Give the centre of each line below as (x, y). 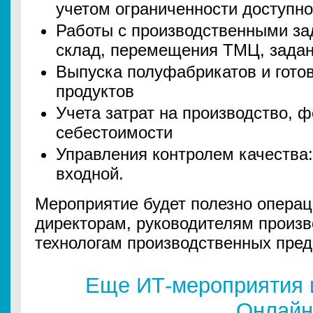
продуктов (95, 91)
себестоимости (114, 132)
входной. (90, 174)
